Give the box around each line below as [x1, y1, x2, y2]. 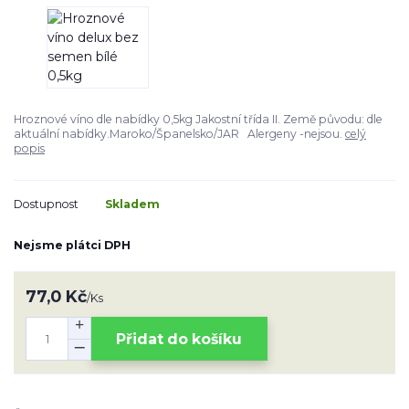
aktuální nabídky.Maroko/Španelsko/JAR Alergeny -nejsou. [14, 127, 345, 142]
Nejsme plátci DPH [14, 238, 131, 253]
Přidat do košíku [116, 330, 243, 348]
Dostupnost [14, 196, 79, 211]
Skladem [105, 196, 160, 211]
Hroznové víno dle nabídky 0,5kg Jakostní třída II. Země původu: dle [14, 112, 383, 127]
